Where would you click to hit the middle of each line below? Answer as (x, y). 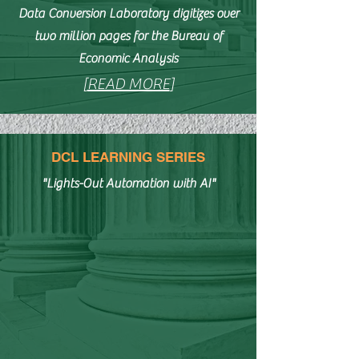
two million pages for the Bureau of (128, 36)
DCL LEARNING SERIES (128, 157)
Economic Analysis (128, 58)
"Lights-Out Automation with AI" (128, 184)
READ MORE (128, 84)
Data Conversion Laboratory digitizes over (128, 14)
